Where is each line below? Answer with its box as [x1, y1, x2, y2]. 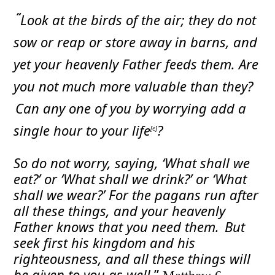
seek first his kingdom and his [14, 233, 196, 252]
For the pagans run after [109, 185, 259, 204]
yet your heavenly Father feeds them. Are [14, 55, 259, 74]
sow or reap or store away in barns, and [14, 33, 258, 52]
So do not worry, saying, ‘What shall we [14, 153, 250, 172]
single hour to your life [14, 121, 151, 140]
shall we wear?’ [14, 185, 106, 204]
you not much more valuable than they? [14, 77, 254, 96]
